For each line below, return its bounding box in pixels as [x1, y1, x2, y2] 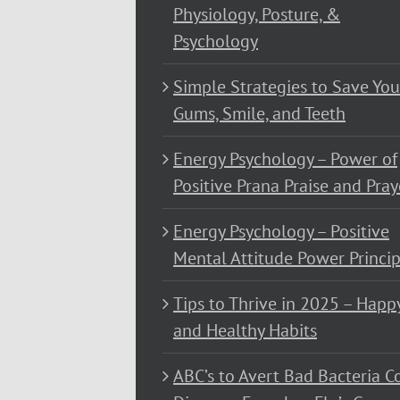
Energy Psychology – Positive [173, 220, 389, 244]
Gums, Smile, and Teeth [173, 102, 346, 126]
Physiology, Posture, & [173, 3, 340, 27]
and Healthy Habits [173, 319, 317, 343]
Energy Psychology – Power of [173, 147, 397, 171]
